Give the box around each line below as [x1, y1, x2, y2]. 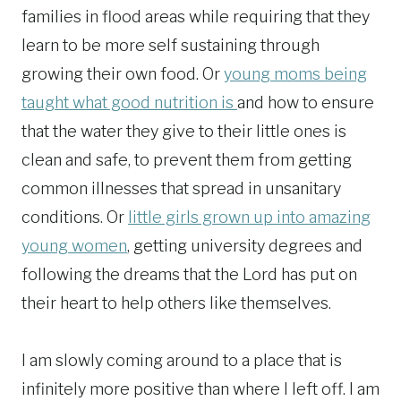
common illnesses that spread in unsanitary [21, 178, 341, 198]
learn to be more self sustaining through [21, 35, 320, 55]
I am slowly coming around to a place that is [21, 350, 342, 370]
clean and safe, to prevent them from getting [21, 149, 352, 169]
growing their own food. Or [21, 64, 224, 83]
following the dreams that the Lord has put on [21, 264, 357, 284]
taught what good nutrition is [21, 92, 237, 112]
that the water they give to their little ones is [21, 121, 346, 141]
